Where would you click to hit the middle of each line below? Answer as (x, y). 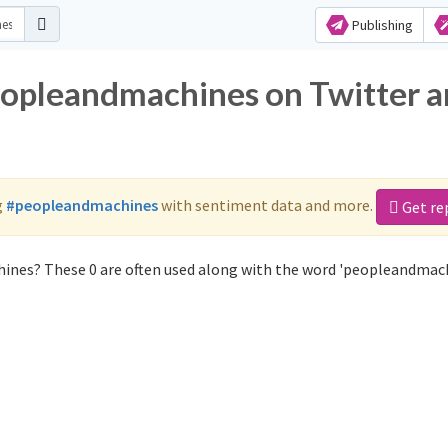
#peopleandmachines (82, 204)
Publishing (380, 25)
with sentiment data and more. (267, 204)
